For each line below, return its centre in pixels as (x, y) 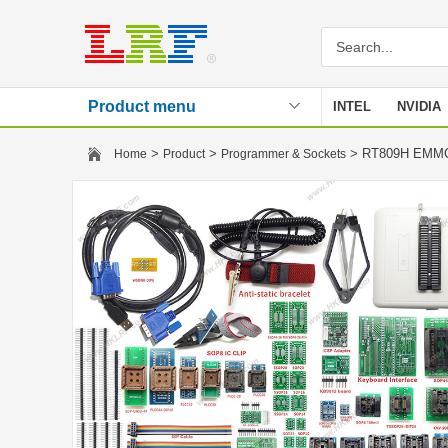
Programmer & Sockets (283, 154)
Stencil (354, 144)
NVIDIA (419, 106)
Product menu (142, 106)
